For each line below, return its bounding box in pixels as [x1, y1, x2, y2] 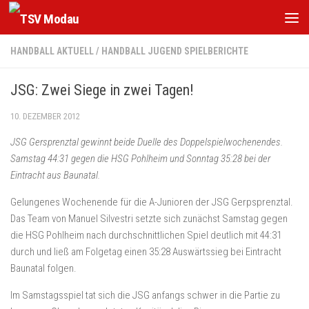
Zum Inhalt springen [19, 13, 112, 26]
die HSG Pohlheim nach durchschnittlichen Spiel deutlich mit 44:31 [10, 229, 281, 241]
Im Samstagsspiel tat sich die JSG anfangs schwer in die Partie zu [10, 289, 280, 301]
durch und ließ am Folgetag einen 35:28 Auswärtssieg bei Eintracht [10, 246, 281, 258]
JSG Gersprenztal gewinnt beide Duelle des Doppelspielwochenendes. [10, 136, 283, 148]
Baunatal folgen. [10, 262, 77, 275]
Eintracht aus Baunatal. [10, 169, 100, 181]
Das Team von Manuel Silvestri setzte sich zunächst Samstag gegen [10, 212, 288, 225]
